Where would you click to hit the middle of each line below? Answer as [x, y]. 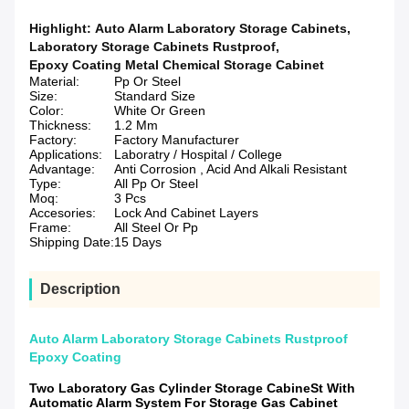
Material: [54, 82]
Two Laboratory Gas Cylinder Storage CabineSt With [192, 388]
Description [80, 289]
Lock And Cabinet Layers [186, 213]
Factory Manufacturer [177, 140]
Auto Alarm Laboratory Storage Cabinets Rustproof [189, 339]
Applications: [66, 155]
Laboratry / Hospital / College [198, 155]
